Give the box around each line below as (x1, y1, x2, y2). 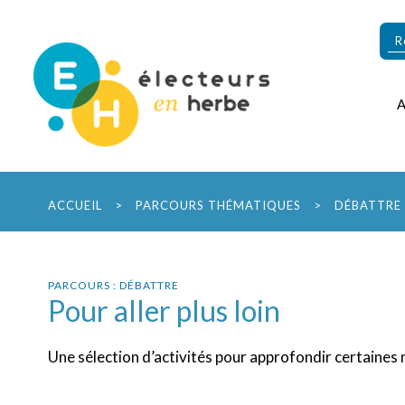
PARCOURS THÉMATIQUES (136, 198, 301, 212)
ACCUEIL (48, 198, 102, 212)
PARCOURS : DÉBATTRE (48, 278, 179, 292)
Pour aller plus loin (48, 293, 280, 328)
